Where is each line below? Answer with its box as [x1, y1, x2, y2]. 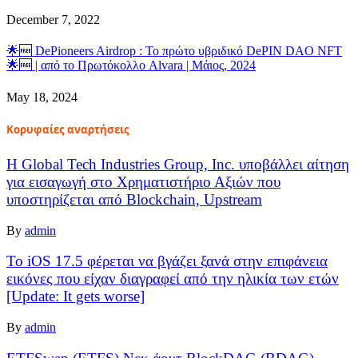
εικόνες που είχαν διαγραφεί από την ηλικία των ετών [6, 270, 339, 288]
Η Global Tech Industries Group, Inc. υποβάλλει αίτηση [6, 156, 349, 173]
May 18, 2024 [6, 89, 78, 104]
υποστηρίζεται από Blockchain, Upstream [6, 191, 262, 209]
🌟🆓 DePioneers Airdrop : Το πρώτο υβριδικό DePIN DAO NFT [6, 44, 342, 58]
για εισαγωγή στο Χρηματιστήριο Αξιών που [6, 173, 280, 191]
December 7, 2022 [6, 13, 100, 27]
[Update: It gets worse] [6, 288, 145, 305]
